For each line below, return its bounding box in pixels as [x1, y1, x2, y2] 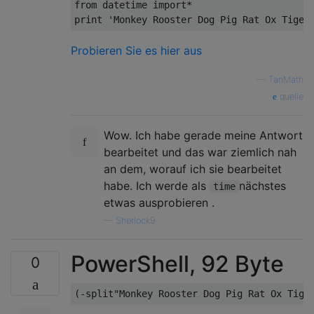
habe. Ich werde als [104, 179, 210, 193]
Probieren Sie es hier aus [71, 43, 202, 57]
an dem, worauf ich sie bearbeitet [104, 162, 282, 176]
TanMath [268, 74, 303, 85]
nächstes [239, 179, 286, 193]
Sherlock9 [116, 215, 155, 226]
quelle [277, 91, 303, 102]
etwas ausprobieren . [104, 196, 214, 210]
